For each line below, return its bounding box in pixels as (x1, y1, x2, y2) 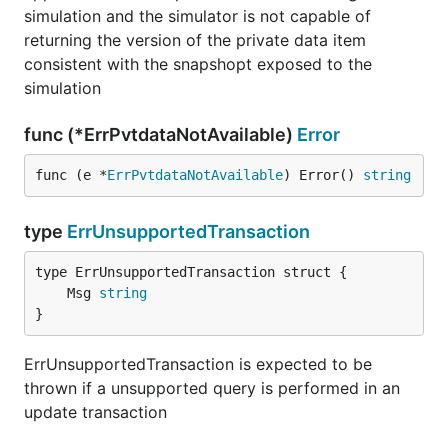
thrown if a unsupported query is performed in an (24, 378, 400, 398)
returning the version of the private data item (24, 30, 366, 50)
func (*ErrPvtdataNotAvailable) (24, 124, 297, 145)
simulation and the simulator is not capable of (24, 6, 371, 26)
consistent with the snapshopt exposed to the (24, 54, 372, 74)
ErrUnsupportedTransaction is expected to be (24, 354, 372, 374)
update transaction (24, 402, 167, 422)
